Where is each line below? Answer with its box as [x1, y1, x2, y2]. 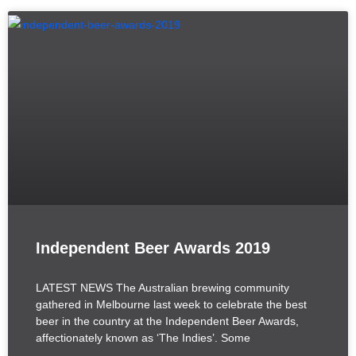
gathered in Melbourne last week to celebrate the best [36, 298, 307, 311]
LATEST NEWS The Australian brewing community [36, 281, 289, 295]
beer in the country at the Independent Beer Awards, [36, 315, 299, 328]
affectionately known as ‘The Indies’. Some [36, 331, 250, 345]
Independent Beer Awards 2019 [36, 239, 270, 257]
